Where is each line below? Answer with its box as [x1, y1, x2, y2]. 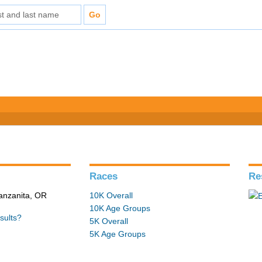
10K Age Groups [89, 204, 151, 213]
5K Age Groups [89, 229, 146, 239]
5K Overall [89, 216, 129, 226]
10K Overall [89, 191, 133, 200]
